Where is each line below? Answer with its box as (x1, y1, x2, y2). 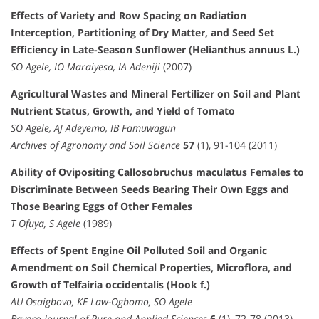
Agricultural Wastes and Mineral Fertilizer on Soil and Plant (11, 87, 300, 101)
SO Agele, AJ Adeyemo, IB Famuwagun (11, 121, 176, 135)
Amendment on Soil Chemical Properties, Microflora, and (11, 261, 292, 275)
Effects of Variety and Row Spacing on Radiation (11, 9, 246, 23)
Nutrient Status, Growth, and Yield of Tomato (11, 104, 235, 118)
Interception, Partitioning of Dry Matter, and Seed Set (11, 26, 274, 40)
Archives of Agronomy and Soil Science (11, 138, 180, 152)
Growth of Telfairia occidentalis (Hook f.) (11, 278, 210, 292)
